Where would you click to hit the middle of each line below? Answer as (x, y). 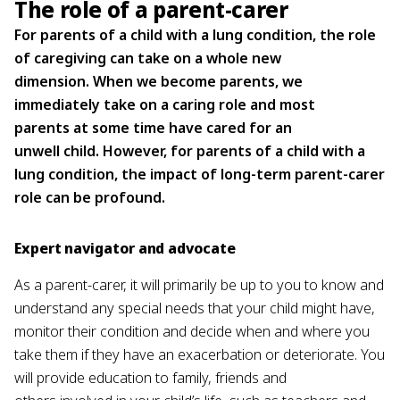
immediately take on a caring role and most (165, 104)
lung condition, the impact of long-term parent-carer (200, 174)
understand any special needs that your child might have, (195, 308)
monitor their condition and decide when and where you (192, 331)
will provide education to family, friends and (150, 377)
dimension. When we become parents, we (158, 81)
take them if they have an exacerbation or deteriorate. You (200, 354)
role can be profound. (93, 197)
